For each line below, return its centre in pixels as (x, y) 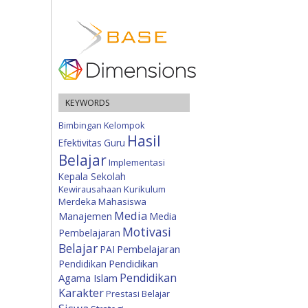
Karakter (81, 293)
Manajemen (85, 217)
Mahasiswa (122, 202)
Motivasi (147, 232)
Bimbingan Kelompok (102, 125)
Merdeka (77, 202)
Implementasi (137, 163)
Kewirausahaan (90, 189)
